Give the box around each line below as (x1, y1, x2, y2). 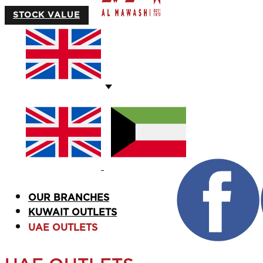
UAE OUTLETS (28, 223, 97, 232)
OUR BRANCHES (28, 193, 109, 203)
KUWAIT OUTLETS (28, 208, 117, 217)
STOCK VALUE (13, 11, 80, 19)
